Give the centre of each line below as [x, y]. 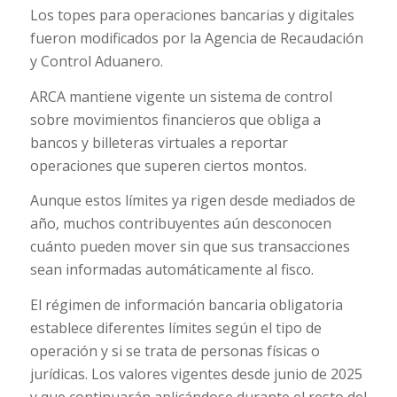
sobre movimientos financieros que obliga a [175, 119]
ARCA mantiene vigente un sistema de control [181, 96]
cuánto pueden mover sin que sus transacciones [190, 247]
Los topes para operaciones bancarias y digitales [192, 16]
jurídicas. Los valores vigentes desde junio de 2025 [196, 374]
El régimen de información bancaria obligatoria [186, 304]
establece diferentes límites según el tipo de [175, 327]
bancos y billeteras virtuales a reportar [159, 142]
